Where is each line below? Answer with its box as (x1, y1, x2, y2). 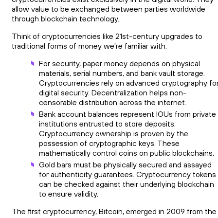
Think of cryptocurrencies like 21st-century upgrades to (12, 31, 202, 41)
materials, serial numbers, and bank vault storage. (39, 68, 205, 78)
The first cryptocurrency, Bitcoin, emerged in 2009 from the (12, 206, 217, 217)
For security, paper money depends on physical (39, 58, 200, 69)
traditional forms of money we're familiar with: (12, 41, 171, 51)
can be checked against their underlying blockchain (39, 179, 214, 189)
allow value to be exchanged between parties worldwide (12, 4, 205, 14)
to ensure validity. (39, 189, 102, 199)
